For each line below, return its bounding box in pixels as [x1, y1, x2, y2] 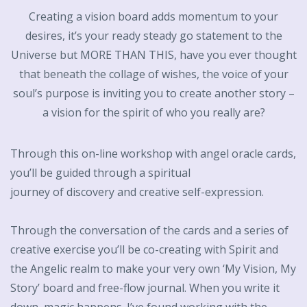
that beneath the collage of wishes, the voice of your [19, 66, 288, 82]
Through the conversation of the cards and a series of [10, 223, 288, 238]
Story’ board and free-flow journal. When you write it [10, 280, 280, 296]
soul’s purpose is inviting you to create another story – [12, 86, 295, 101]
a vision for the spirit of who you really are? [42, 105, 265, 121]
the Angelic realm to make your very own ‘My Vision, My [10, 261, 296, 277]
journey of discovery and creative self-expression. [10, 184, 264, 200]
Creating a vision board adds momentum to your [29, 9, 278, 25]
